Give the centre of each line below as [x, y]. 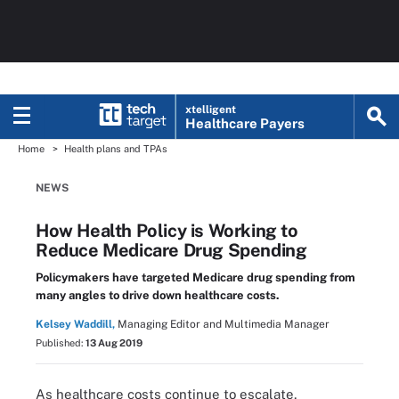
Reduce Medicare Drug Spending [171, 250]
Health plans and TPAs [116, 149]
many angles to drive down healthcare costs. [158, 295]
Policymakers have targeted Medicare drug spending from [195, 277]
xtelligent [211, 110]
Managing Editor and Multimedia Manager [224, 324]
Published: [61, 343]
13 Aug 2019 [114, 343]
